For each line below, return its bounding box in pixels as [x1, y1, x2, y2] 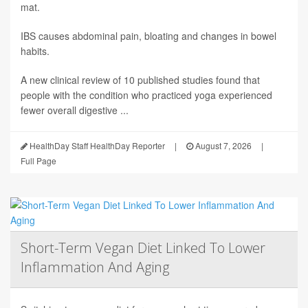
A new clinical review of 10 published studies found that [21, 73, 260, 87]
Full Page [21, 155, 56, 167]
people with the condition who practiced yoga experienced [21, 88, 272, 102]
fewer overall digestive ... [21, 103, 129, 118]
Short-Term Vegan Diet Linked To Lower [21, 239, 265, 258]
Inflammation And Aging [21, 258, 169, 277]
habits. [21, 44, 49, 58]
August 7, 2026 [193, 140, 252, 152]
